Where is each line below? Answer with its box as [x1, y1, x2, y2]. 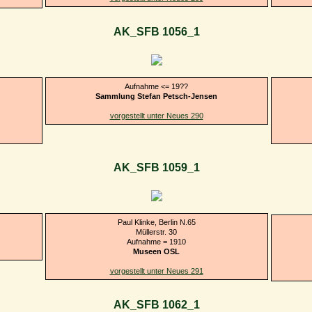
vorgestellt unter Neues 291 [109, 266, 203, 275]
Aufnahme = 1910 [127, 237, 186, 246]
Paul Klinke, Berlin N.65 [117, 217, 196, 226]
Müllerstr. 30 [136, 227, 177, 236]
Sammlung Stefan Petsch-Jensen [95, 91, 217, 100]
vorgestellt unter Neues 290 [109, 111, 203, 120]
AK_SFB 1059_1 [113, 162, 200, 174]
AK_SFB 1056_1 [113, 26, 200, 38]
